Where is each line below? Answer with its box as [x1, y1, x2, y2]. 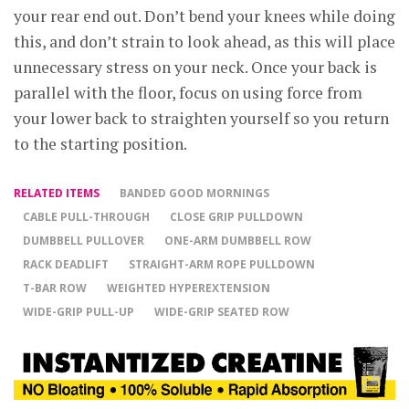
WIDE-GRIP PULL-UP [23, 304, 134, 320]
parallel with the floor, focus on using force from [14, 82, 362, 103]
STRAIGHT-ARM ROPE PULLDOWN [129, 257, 315, 272]
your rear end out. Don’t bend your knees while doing [14, 5, 395, 26]
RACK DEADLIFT [23, 257, 109, 272]
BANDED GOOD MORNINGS [120, 185, 269, 201]
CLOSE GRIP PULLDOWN [170, 209, 303, 225]
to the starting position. [14, 133, 187, 154]
